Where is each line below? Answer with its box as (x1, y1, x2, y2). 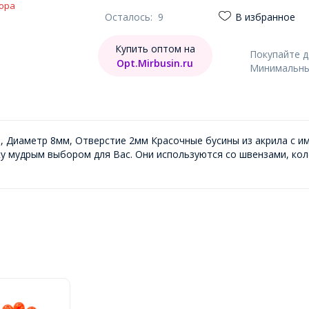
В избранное (235, 10, 295, 23)
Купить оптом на (114, 42, 195, 55)
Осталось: (104, 10, 158, 23)
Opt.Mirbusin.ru (117, 57, 193, 70)
